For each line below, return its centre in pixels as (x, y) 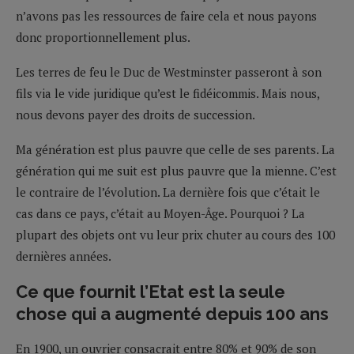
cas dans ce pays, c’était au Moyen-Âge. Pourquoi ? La (160, 213)
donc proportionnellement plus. (103, 37)
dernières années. (64, 256)
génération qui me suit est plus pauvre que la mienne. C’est (176, 170)
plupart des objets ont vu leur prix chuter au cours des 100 (175, 234)
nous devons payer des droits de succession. (136, 114)
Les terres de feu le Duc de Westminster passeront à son (169, 72)
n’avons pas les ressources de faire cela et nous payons (166, 15)
